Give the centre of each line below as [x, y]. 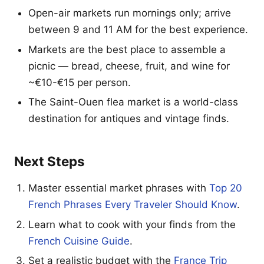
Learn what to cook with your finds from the [132, 224]
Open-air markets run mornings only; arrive [130, 13]
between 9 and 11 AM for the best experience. [138, 29]
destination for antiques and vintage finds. [129, 119]
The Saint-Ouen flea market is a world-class [133, 102]
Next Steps [49, 161]
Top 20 [226, 188]
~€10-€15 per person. [80, 82]
